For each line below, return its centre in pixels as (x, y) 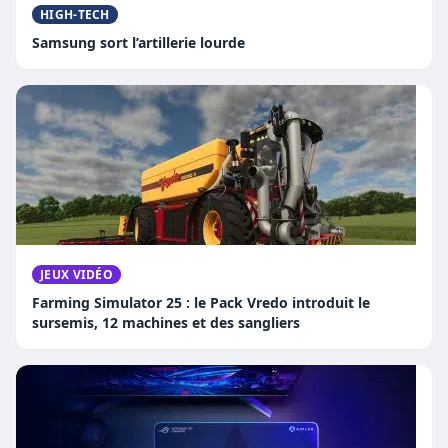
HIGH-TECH (75, 15)
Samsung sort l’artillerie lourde (138, 43)
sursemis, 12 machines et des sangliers (166, 323)
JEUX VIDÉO (76, 275)
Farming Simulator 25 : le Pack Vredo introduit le (201, 303)
